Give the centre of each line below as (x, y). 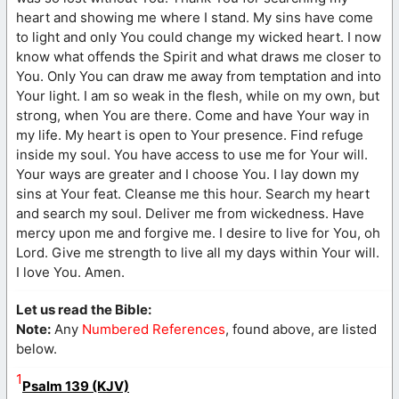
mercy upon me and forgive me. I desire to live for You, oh (198, 232)
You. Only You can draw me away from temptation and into (199, 76)
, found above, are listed (301, 329)
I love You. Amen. (70, 272)
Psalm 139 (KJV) (76, 386)
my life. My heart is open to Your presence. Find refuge (190, 134)
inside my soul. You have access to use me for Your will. (192, 154)
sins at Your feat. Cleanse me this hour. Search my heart (193, 193)
